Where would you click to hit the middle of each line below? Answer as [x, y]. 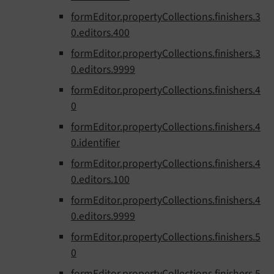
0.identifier [95, 143]
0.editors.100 [100, 180]
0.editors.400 [100, 33]
